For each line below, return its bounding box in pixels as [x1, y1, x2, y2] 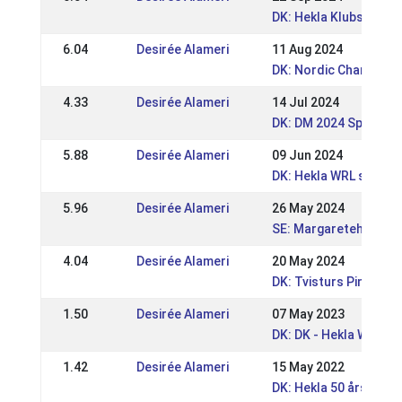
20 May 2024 [271, 254, 345, 268]
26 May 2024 [271, 201, 345, 215]
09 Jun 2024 [271, 148, 343, 162]
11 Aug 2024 [271, 42, 343, 57]
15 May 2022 [271, 360, 345, 374]
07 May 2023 [271, 307, 345, 321]
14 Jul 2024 [271, 95, 339, 109]
